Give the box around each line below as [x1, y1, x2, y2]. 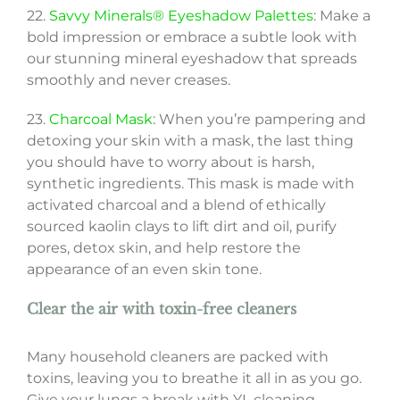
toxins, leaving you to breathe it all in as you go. [26, 370, 362, 387]
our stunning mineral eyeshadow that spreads [26, 50, 357, 68]
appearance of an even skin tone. [26, 261, 262, 279]
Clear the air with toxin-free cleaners [26, 300, 296, 319]
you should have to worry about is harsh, [26, 154, 314, 171]
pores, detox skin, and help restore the [26, 239, 301, 257]
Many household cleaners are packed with [26, 348, 329, 366]
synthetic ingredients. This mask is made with [26, 175, 354, 193]
